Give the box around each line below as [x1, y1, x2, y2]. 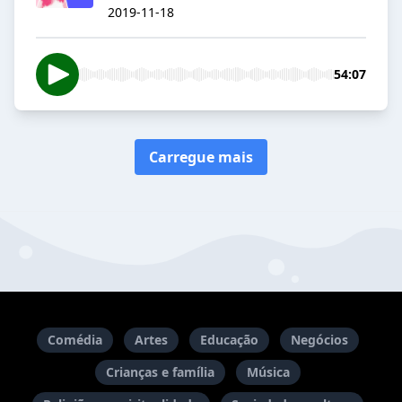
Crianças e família [105, 363, 214, 380]
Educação [199, 331, 258, 348]
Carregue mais [149, 147, 253, 168]
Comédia [47, 331, 102, 348]
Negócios [290, 331, 348, 348]
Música [246, 363, 290, 380]
